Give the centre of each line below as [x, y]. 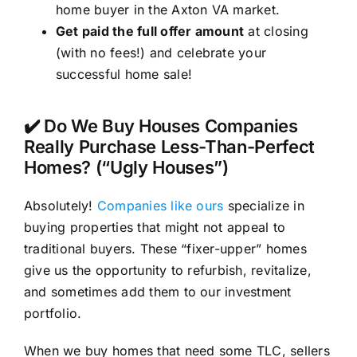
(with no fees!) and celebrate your [161, 52]
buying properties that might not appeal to [155, 227]
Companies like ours [160, 205]
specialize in [264, 205]
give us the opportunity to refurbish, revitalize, [167, 270]
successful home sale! [124, 74]
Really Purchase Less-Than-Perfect [169, 146]
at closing [276, 31]
